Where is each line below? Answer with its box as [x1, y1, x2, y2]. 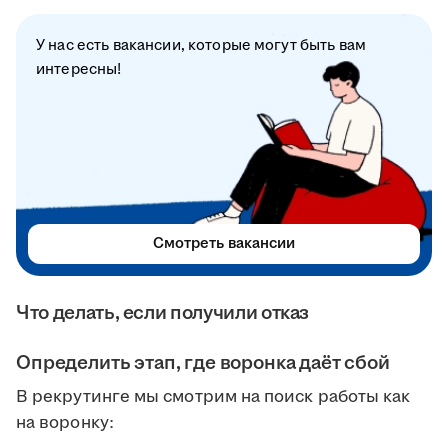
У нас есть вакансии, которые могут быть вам [36, 35, 367, 57]
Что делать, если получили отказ [16, 299, 310, 328]
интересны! [36, 59, 122, 81]
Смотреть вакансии [152, 233, 296, 255]
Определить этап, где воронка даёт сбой [16, 349, 390, 378]
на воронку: [16, 411, 114, 436]
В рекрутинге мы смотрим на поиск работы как [16, 385, 411, 410]
